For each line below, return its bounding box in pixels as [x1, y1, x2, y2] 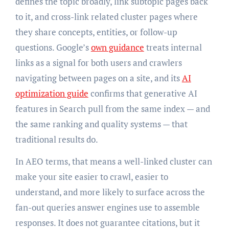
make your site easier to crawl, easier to [15, 170, 168, 182]
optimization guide [15, 87, 88, 99]
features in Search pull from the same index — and [15, 102, 210, 114]
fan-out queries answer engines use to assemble [15, 201, 200, 213]
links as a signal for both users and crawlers [15, 56, 182, 68]
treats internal [144, 41, 202, 53]
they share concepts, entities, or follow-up [15, 26, 177, 38]
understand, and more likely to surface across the [15, 186, 205, 198]
